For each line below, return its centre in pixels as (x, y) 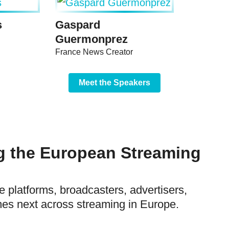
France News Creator (94, 52)
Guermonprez (91, 39)
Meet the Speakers (114, 83)
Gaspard (78, 25)
